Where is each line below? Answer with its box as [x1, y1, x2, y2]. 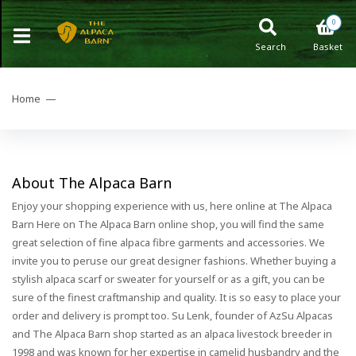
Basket [313, 41, 342, 52]
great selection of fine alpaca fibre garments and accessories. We [12, 235, 325, 250]
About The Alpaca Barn [12, 173, 172, 192]
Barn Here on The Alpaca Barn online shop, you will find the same [12, 217, 324, 231]
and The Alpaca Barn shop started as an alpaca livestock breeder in [12, 327, 332, 341]
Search [255, 41, 286, 52]
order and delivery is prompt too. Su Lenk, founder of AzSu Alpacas [12, 308, 333, 323]
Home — [12, 91, 61, 106]
